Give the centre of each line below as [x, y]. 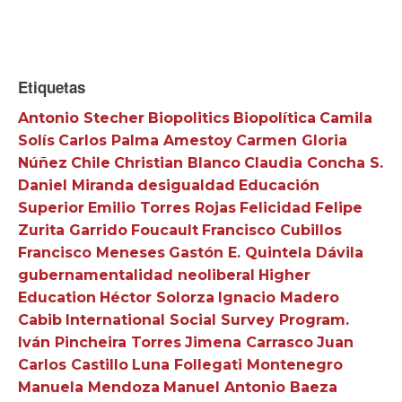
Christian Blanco [177, 162]
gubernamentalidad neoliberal [136, 275]
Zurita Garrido [73, 230]
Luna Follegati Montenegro [237, 364]
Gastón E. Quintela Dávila [266, 252]
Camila [346, 118]
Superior [51, 207]
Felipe [339, 207]
